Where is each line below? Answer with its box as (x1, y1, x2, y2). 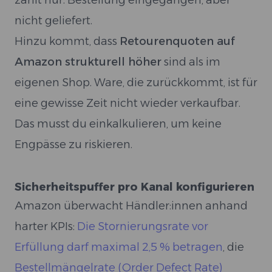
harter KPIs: (15, 220, 77, 233)
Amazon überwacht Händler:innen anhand (15, 199, 248, 212)
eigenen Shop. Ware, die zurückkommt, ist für (15, 76, 257, 89)
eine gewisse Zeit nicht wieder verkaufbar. (15, 97, 240, 110)
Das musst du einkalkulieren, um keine (15, 117, 222, 131)
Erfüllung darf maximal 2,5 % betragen (15, 240, 223, 254)
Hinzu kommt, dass (15, 35, 120, 48)
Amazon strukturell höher (15, 55, 161, 69)
